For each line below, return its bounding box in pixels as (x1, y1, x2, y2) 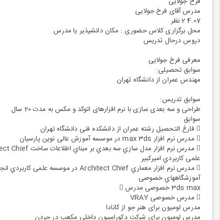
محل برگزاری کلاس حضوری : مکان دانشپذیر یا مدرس (54, 26, 200, 36)
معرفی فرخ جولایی (148, 55, 200, 66)
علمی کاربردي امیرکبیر (141, 153, 200, 164)
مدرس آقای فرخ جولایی (135, 6, 200, 17)
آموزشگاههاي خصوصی (138, 173, 200, 184)
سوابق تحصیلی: (156, 65, 200, 76)
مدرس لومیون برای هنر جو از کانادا (106, 202, 200, 213)
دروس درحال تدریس (143, 35, 200, 46)
